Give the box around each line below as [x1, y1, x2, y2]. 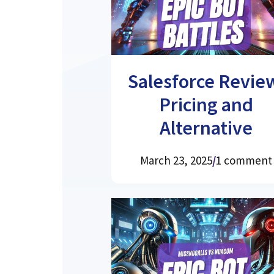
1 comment [216, 152, 273, 168]
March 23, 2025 [140, 152, 213, 168]
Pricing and [159, 92, 254, 117]
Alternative [160, 115, 253, 140]
